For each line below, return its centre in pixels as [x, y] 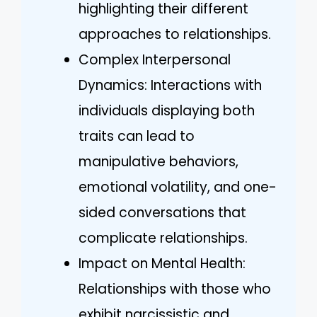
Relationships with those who [175, 289]
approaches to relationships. [175, 34]
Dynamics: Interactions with [170, 85]
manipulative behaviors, [158, 162]
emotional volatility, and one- [178, 187]
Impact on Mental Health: [162, 264]
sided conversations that [162, 213]
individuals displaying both [167, 111]
